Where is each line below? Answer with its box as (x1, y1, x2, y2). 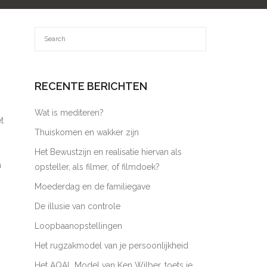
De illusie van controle (35, 201, 121, 211)
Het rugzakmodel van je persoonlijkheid (35, 241, 189, 250)
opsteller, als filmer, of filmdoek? (35, 162, 160, 172)
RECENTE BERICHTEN (35, 80, 148, 92)
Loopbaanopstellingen (35, 221, 123, 231)
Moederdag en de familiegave (35, 182, 151, 191)
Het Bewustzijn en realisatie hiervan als (35, 147, 182, 157)
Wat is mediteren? (35, 108, 104, 117)
